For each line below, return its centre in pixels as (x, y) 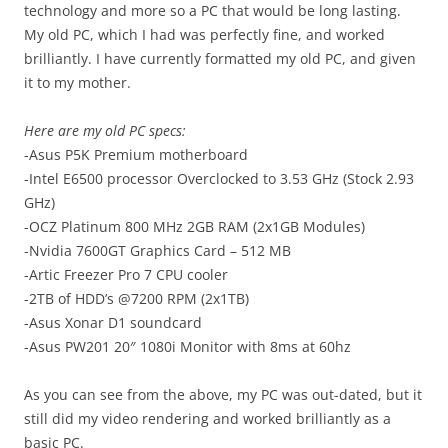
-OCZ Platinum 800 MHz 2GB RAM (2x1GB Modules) (194, 227)
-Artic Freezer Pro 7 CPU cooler (126, 275)
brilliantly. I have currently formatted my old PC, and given (220, 59)
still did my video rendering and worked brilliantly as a (207, 419)
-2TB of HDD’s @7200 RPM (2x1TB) (136, 299)
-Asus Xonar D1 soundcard (113, 323)
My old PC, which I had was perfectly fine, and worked (204, 35)
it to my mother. (77, 83)
